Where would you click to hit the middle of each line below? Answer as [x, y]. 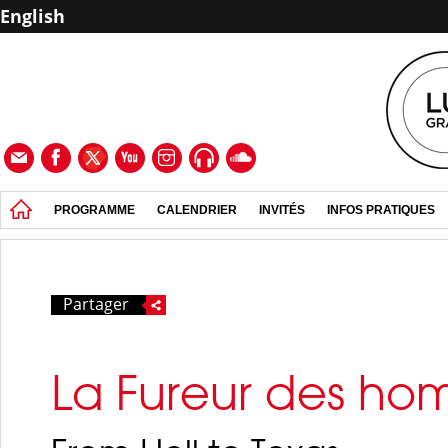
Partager [96, 304]
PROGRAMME [94, 210]
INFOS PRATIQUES [381, 210]
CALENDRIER [197, 210]
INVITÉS [282, 210]
